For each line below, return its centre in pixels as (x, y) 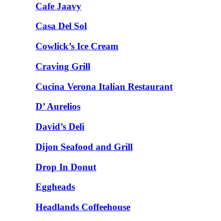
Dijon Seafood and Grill (84, 147)
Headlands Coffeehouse (83, 207)
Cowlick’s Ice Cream (77, 46)
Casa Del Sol (61, 26)
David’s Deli (60, 127)
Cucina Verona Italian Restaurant (104, 86)
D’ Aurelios (58, 107)
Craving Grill (63, 66)
